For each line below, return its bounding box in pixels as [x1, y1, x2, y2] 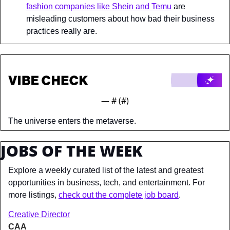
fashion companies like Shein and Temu [26, 2, 171, 11]
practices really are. [26, 27, 97, 36]
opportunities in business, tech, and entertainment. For [8, 178, 205, 187]
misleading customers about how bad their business [26, 14, 215, 24]
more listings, [8, 190, 59, 199]
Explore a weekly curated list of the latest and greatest [8, 165, 203, 175]
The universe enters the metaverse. [8, 116, 136, 125]
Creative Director [8, 209, 70, 219]
